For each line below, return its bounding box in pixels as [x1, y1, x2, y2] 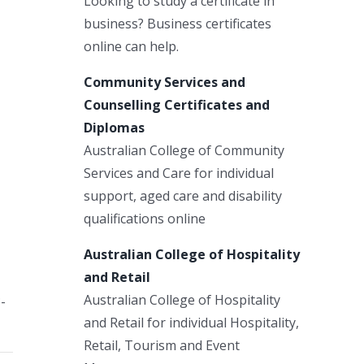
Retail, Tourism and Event [84, 336, 240, 354]
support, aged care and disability [84, 186, 282, 205]
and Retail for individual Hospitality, [84, 313, 299, 331]
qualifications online [84, 209, 206, 227]
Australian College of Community [84, 141, 284, 159]
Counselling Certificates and [84, 95, 270, 114]
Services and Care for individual [84, 163, 274, 182]
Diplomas [84, 118, 145, 136]
